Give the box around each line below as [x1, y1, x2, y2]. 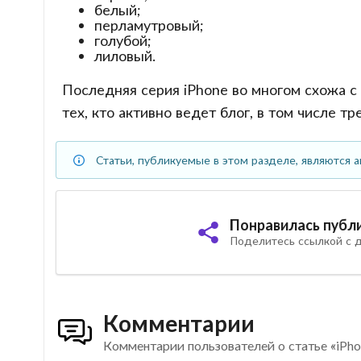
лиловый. [93, 47, 156, 65]
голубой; [93, 31, 151, 50]
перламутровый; [93, 16, 204, 35]
